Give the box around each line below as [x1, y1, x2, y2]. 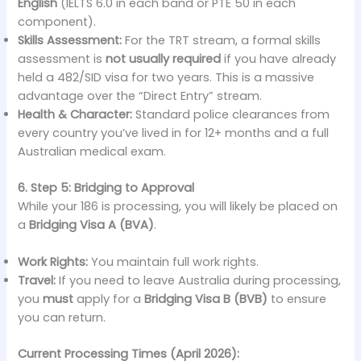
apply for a [73, 290, 145, 307]
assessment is [18, 50, 106, 67]
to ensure [268, 290, 327, 307]
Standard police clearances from [132, 106, 330, 122]
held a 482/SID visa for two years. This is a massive [18, 68, 315, 85]
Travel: [18, 272, 56, 288]
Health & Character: [18, 106, 133, 122]
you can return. [18, 309, 106, 326]
